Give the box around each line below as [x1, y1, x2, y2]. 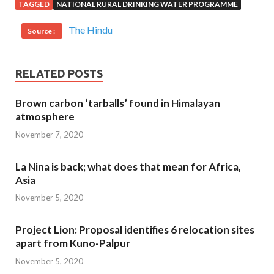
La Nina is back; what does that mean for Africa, [15, 160, 241, 173]
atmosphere [15, 110, 75, 124]
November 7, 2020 [15, 129, 83, 139]
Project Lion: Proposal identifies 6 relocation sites [15, 223, 254, 237]
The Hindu [68, 24, 113, 36]
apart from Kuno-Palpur [15, 237, 130, 250]
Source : [28, 26, 56, 36]
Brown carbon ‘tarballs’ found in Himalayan [15, 97, 220, 110]
